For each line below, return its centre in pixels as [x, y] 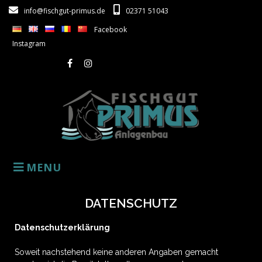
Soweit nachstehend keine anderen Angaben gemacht [116, 252]
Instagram [29, 44]
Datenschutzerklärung [62, 227]
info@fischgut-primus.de [65, 11]
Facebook [111, 30]
